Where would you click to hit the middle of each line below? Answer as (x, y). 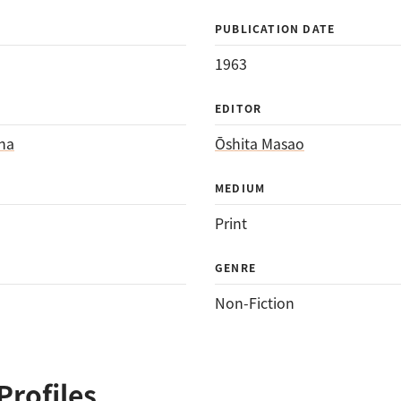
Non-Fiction (255, 303)
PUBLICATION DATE (275, 28)
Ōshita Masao (260, 143)
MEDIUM (240, 188)
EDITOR (239, 108)
